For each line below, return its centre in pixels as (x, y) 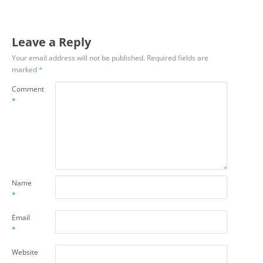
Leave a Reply (52, 42)
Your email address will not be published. (79, 58)
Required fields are (178, 58)
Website (25, 252)
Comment (28, 89)
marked (26, 70)
